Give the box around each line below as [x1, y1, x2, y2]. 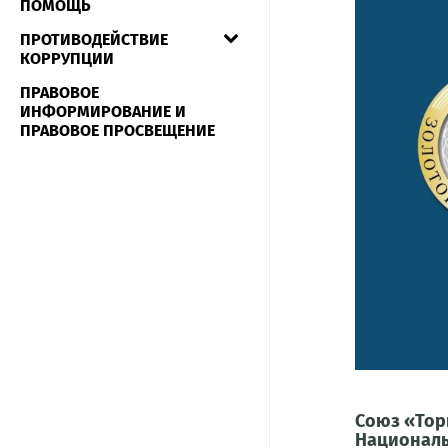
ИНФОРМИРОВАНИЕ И [20, 102, 186, 121]
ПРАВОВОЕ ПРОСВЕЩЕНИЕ [20, 121, 215, 140]
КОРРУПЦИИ [20, 49, 114, 68]
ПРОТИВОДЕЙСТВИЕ [20, 30, 168, 49]
